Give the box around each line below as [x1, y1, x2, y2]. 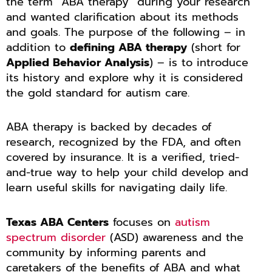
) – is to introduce [149, 53, 248, 71]
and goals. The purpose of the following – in [6, 23, 245, 41]
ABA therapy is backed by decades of [6, 118, 211, 136]
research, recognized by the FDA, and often [6, 134, 241, 151]
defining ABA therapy [70, 38, 187, 56]
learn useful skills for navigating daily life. [6, 179, 227, 197]
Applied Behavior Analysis [6, 53, 149, 71]
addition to [6, 38, 70, 56]
